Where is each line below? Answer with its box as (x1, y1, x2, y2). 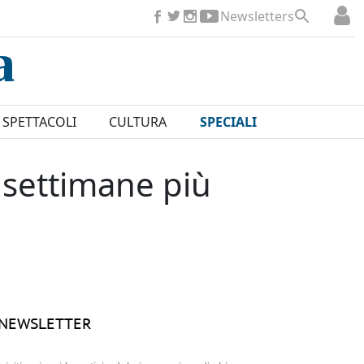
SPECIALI (199, 113, 257, 132)
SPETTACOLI (2, 113, 76, 132)
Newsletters (220, 7, 294, 25)
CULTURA (109, 113, 167, 132)
